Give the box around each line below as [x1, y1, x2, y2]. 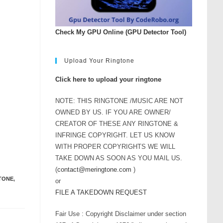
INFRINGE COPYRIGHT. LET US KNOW [55, 131, 175, 139]
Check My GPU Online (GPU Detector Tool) [55, 28, 186, 36]
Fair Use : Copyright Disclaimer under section [55, 210, 186, 218]
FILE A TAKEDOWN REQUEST [55, 188, 147, 196]
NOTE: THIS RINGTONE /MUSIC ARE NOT [55, 97, 183, 105]
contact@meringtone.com [57, 165, 131, 173]
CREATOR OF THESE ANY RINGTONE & [55, 119, 178, 127]
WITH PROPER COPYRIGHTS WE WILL [55, 142, 175, 150]
